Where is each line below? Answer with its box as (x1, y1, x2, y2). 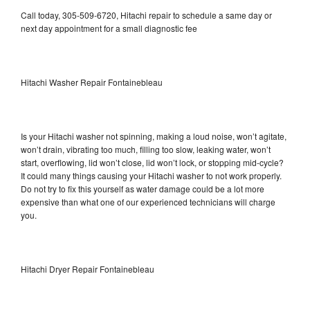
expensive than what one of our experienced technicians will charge (21, 195, 275, 208)
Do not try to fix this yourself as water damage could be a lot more (21, 182, 264, 194)
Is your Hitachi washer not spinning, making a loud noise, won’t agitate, (21, 129, 286, 142)
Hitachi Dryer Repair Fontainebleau (21, 262, 154, 275)
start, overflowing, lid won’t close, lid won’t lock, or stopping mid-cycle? (21, 156, 284, 168)
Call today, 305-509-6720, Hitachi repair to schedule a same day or (21, 8, 272, 21)
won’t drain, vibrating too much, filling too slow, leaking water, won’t (21, 143, 271, 155)
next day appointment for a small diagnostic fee (21, 21, 197, 34)
